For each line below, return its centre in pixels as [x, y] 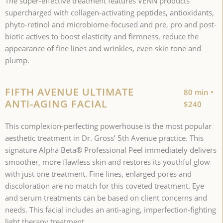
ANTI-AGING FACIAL [56, 104]
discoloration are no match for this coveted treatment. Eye [105, 186]
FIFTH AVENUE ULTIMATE [69, 92]
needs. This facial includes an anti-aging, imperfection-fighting [111, 210]
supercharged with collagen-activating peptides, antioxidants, [110, 13]
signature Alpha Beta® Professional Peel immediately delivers [111, 150]
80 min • [199, 92]
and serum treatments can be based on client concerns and [106, 198]
